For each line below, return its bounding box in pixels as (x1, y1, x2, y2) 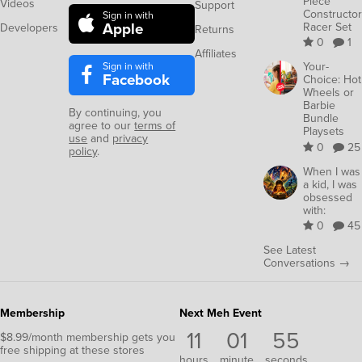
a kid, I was (303, 175, 357, 193)
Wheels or (303, 84, 354, 102)
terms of (134, 116, 176, 134)
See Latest (263, 242, 316, 259)
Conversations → (263, 255, 350, 272)
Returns (194, 20, 234, 38)
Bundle (303, 110, 339, 128)
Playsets (303, 123, 344, 141)
